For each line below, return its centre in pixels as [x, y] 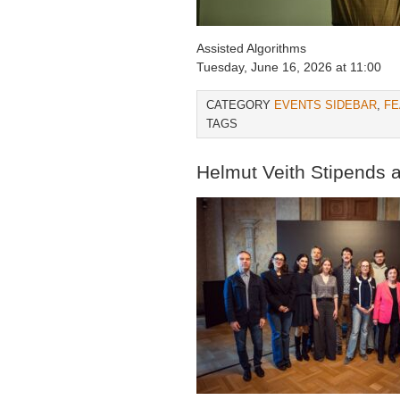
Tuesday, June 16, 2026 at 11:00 [289, 67]
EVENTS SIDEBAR [325, 105]
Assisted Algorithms [251, 48]
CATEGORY [240, 105]
